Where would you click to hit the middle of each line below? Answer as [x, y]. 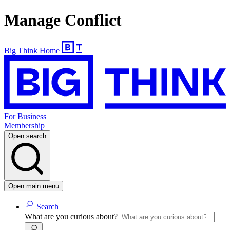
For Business [25, 117]
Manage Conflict [63, 20]
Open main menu [34, 186]
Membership [24, 126]
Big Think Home [32, 50]
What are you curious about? [72, 217]
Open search [27, 136]
